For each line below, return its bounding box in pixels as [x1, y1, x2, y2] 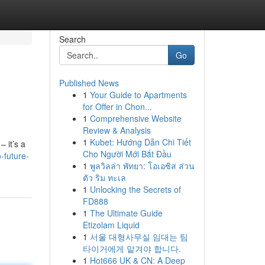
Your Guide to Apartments [89, 89, 187, 101]
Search [59, 33, 86, 45]
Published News [59, 77, 119, 89]
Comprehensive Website [89, 112, 182, 124]
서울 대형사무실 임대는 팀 [89, 231, 188, 243]
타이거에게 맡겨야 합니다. [82, 243, 181, 254]
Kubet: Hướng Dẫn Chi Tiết [89, 136, 191, 148]
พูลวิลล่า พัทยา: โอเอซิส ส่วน [89, 160, 195, 172]
